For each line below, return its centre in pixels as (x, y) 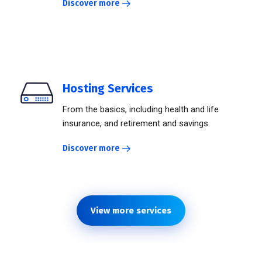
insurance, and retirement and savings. (136, 124)
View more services (131, 211)
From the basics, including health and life (141, 110)
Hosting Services (108, 89)
